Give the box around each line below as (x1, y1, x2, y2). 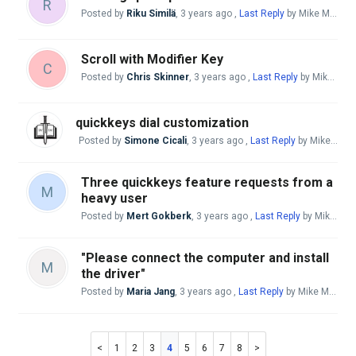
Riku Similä (126, 8, 176, 19)
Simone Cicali (124, 135, 187, 146)
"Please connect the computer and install (81, 250, 329, 265)
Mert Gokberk (126, 211, 192, 222)
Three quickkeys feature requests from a (81, 175, 333, 190)
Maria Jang (126, 286, 175, 297)
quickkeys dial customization (75, 115, 249, 130)
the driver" (81, 266, 145, 281)
